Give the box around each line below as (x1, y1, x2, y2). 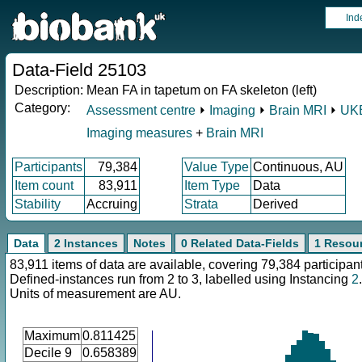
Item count (15, 179, 74, 192)
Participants (15, 160, 82, 174)
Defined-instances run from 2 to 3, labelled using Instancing (10, 272, 351, 286)
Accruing (86, 197, 137, 211)
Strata (184, 197, 218, 211)
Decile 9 (24, 346, 72, 360)
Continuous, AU (253, 160, 343, 174)
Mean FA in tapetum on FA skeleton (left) (86, 83, 317, 97)
